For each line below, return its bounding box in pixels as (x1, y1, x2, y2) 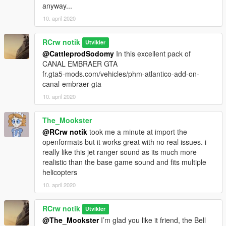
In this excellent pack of (114, 48, 191, 59)
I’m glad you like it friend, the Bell (99, 214, 206, 225)
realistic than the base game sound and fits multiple (42, 156, 206, 167)
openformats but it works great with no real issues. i (42, 136, 206, 147)
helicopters (42, 166, 77, 177)
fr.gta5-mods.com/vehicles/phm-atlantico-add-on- (42, 68, 199, 79)
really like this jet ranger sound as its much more (42, 146, 197, 157)
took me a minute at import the (87, 126, 187, 137)
